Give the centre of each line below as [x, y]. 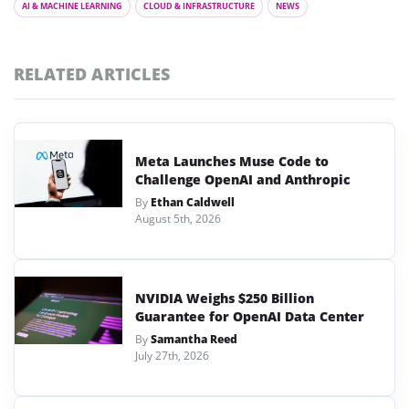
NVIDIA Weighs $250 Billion [225, 298]
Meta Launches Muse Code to [232, 161]
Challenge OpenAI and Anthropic [243, 179]
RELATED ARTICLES [92, 74]
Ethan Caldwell [193, 202]
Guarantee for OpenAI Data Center [250, 316]
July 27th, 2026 [172, 356]
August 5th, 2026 [178, 219]
